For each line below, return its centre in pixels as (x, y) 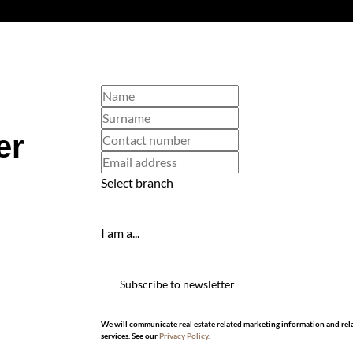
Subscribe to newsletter (177, 284)
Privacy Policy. (184, 336)
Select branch (137, 182)
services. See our (130, 336)
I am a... (120, 233)
